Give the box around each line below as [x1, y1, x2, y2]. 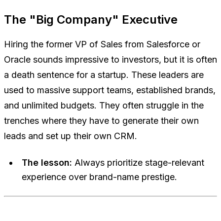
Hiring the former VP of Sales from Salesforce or [4, 38, 200, 49]
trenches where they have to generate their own [4, 115, 199, 126]
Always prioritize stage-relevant [72, 157, 204, 168]
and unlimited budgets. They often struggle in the [4, 100, 204, 110]
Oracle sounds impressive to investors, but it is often [4, 54, 217, 65]
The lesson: [22, 157, 72, 168]
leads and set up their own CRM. [4, 130, 137, 141]
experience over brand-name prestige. [22, 171, 177, 182]
